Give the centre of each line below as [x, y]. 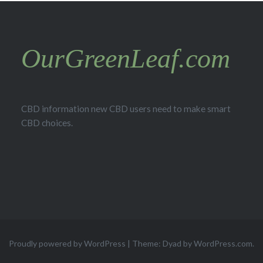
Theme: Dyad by [163, 243]
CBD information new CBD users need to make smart [126, 108]
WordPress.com [223, 243]
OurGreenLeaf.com [125, 58]
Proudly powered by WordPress [67, 243]
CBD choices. [47, 122]
